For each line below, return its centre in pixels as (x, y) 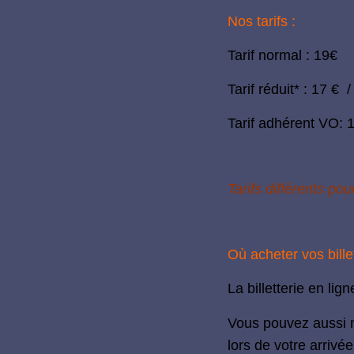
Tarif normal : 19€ (282, 56)
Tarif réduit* (265, 90)
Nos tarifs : (261, 22)
